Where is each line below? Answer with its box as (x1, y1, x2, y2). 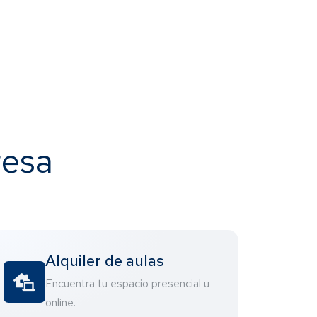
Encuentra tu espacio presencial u (45, 276, 210, 292)
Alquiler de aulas (45, 250, 165, 272)
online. (45, 295, 76, 311)
